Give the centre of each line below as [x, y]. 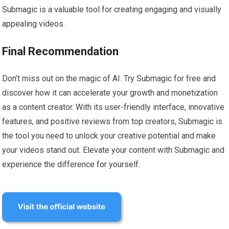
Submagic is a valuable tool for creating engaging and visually [112, 10]
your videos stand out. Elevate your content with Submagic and [113, 150]
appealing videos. [34, 24]
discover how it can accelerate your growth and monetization [110, 93]
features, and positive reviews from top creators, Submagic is [112, 122]
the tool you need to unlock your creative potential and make [109, 136]
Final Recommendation [61, 52]
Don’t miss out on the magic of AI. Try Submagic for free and [109, 79]
